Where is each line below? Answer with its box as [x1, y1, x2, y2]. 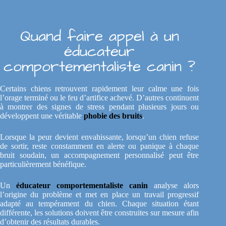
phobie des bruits [84, 111, 142, 121]
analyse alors [148, 181, 199, 190]
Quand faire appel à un [20, 26, 179, 47]
